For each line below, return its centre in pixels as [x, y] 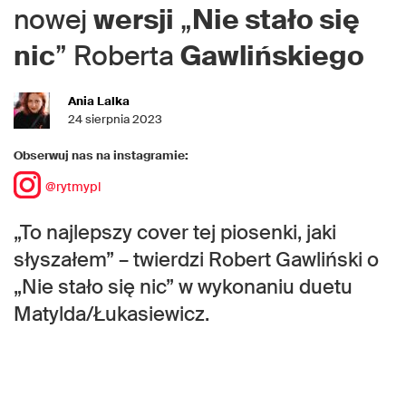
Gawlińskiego [272, 56]
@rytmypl [73, 187]
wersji [134, 20]
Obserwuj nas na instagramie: [101, 156]
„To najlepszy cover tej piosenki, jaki [175, 233]
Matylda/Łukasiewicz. [111, 314]
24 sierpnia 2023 [115, 120]
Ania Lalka [99, 101]
